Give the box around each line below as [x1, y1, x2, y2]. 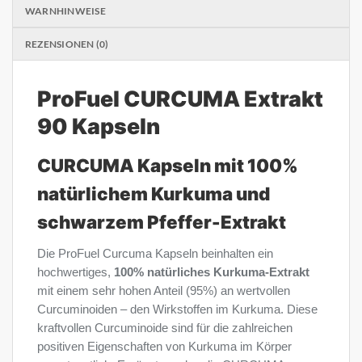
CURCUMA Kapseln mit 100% [37, 154, 298, 176]
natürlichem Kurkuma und [37, 182, 270, 204]
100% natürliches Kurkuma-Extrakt [114, 265, 309, 279]
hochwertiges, [37, 265, 114, 279]
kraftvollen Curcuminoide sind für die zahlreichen [37, 321, 293, 335]
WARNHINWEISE [25, 5, 106, 18]
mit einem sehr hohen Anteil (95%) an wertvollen [37, 284, 290, 297]
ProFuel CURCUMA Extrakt [37, 86, 323, 112]
